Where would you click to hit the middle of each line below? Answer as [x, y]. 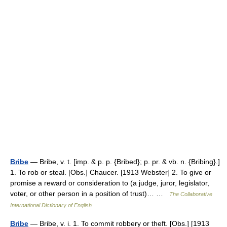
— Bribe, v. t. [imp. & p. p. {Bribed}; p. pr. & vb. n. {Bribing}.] [124, 162]
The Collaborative [191, 194]
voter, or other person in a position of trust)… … [90, 194]
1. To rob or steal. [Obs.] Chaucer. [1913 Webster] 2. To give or [111, 172]
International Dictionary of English [51, 205]
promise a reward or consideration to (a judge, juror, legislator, [110, 183]
